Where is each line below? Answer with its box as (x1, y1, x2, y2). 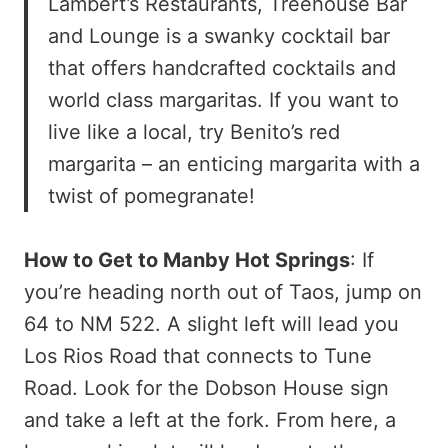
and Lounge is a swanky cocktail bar (48, 24, 390, 49)
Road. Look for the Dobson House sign (24, 376, 389, 401)
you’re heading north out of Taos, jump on (24, 280, 422, 305)
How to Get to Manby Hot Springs (24, 248, 350, 273)
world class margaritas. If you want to (48, 88, 399, 113)
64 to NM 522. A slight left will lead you (24, 312, 399, 337)
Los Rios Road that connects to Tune (24, 344, 372, 369)
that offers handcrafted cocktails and (48, 56, 396, 81)
